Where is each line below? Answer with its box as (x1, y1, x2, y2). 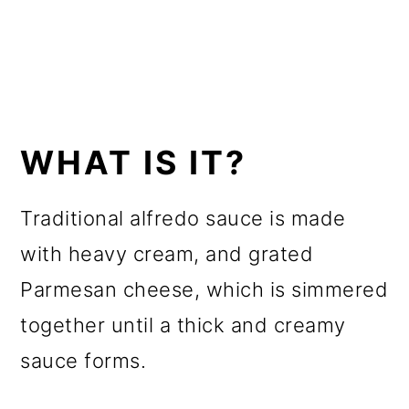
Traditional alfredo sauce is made (20, 206, 346, 231)
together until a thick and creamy (20, 313, 346, 338)
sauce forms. (20, 349, 147, 373)
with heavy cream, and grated (20, 242, 314, 267)
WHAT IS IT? (20, 142, 247, 184)
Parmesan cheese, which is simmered (20, 278, 389, 302)
